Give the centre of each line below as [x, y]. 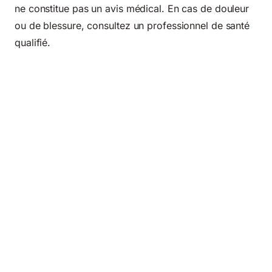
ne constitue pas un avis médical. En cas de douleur [132, 8]
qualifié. [33, 42]
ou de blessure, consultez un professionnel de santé [132, 25]
